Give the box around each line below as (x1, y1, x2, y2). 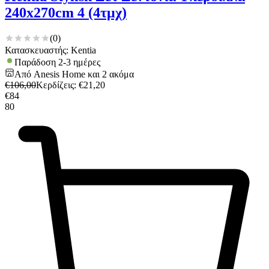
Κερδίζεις (36, 80, 74, 91)
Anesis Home (34, 69, 85, 80)
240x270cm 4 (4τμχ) (5, 5, 127, 21)
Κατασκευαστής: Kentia (5, 45, 96, 56)
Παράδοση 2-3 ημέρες (14, 57, 100, 68)
